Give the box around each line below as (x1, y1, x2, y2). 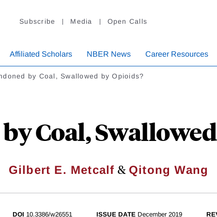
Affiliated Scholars (10, 50, 72, 59)
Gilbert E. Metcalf (8, 163, 115, 177)
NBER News (87, 50, 131, 59)
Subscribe (19, 17, 56, 26)
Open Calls (107, 17, 147, 26)
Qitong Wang (129, 163, 209, 177)
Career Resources (145, 50, 208, 59)
